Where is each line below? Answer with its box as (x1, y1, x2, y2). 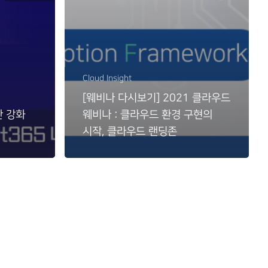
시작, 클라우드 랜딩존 (82, 125, 177, 137)
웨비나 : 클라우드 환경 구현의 (82, 108, 213, 120)
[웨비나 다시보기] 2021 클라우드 (83, 92, 231, 103)
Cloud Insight (83, 73, 132, 83)
